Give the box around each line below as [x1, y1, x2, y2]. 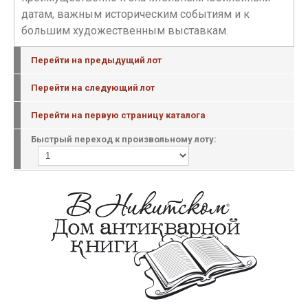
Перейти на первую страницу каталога [31, 110, 206, 120]
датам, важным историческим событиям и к [21, 8, 250, 21]
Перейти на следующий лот [31, 82, 155, 93]
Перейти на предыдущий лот [31, 55, 162, 65]
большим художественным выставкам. [21, 24, 228, 37]
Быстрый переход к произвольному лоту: [31, 134, 217, 144]
